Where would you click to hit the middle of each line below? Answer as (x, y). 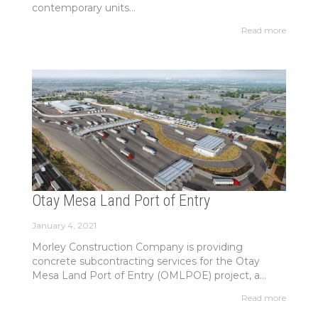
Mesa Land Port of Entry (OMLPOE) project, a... (149, 275)
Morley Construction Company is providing (137, 247)
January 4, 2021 (64, 225)
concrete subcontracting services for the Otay (146, 261)
